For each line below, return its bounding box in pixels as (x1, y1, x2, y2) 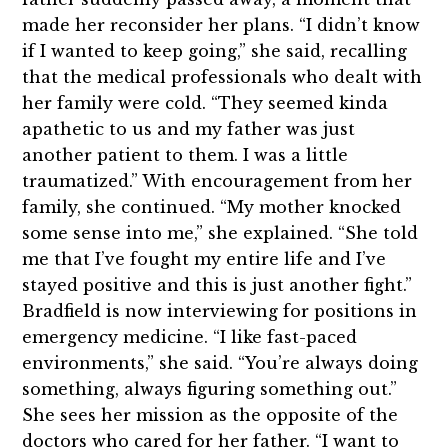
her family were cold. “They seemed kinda (22, 93, 389, 114)
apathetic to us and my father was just (22, 119, 356, 140)
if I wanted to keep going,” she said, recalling (22, 41, 408, 62)
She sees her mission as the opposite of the (22, 405, 399, 426)
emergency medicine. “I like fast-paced (22, 327, 358, 348)
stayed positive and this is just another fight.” (22, 275, 413, 296)
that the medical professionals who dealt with (22, 67, 423, 88)
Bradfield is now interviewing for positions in (22, 301, 418, 322)
